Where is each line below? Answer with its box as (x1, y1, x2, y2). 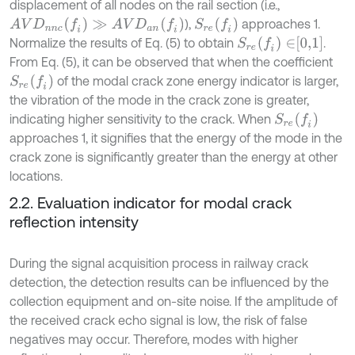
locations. (10, 169, 63, 184)
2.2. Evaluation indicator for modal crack (10, 193, 292, 212)
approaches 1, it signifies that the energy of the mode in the (10, 131, 342, 146)
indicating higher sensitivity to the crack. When (10, 112, 274, 127)
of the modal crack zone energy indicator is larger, (54, 74, 339, 89)
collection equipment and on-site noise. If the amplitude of (10, 294, 338, 309)
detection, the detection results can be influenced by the (10, 275, 329, 290)
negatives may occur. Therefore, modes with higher (10, 332, 298, 347)
